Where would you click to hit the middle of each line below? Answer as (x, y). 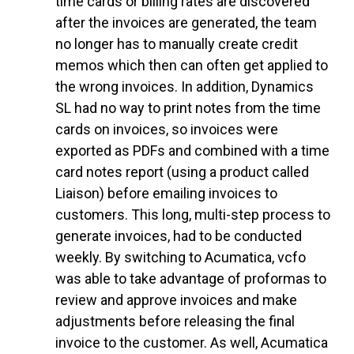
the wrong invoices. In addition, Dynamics (185, 86)
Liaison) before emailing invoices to (166, 193)
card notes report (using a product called (182, 171)
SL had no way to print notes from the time (188, 107)
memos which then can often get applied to (192, 65)
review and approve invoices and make (176, 299)
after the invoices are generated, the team (186, 22)
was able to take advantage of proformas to (191, 278)
